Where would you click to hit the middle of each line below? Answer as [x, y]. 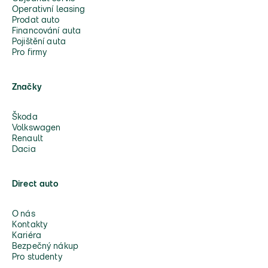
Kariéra [27, 236]
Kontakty [30, 225]
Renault [28, 139]
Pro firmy [30, 53]
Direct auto [35, 185]
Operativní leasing [49, 10]
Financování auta [47, 31]
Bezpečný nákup [45, 247]
